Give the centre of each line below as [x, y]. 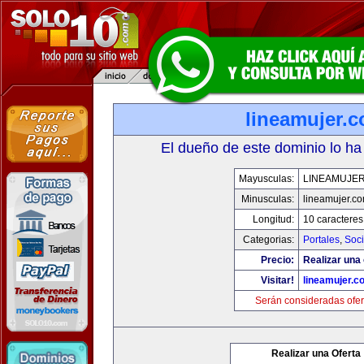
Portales [321, 240]
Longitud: [273, 219]
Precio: [277, 260]
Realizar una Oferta [316, 353]
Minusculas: [267, 199]
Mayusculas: [266, 179]
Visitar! [277, 280]
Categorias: [268, 240]
